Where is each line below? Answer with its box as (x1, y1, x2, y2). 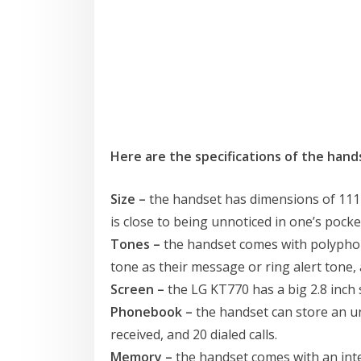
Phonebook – (110, 302, 193, 321)
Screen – (110, 280, 168, 298)
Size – (110, 189, 149, 208)
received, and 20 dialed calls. (110, 325, 277, 343)
